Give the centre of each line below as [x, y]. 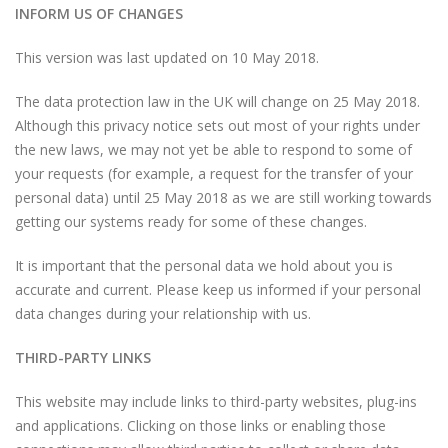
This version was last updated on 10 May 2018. [167, 57]
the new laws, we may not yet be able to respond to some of [213, 149]
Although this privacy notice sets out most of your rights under [217, 125]
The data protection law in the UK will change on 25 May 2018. [217, 101]
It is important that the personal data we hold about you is [204, 265]
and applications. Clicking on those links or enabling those [200, 425]
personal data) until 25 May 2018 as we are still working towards [223, 197]
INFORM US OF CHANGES [99, 13]
